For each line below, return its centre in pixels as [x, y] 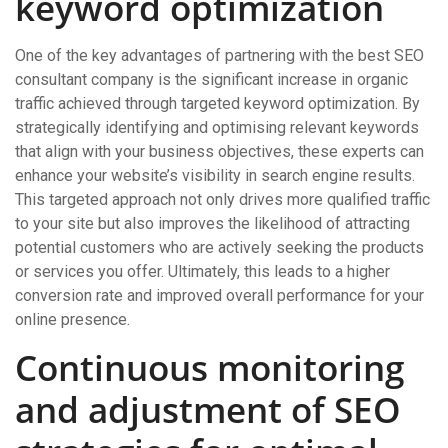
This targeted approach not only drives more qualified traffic [222, 199]
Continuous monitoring [209, 367]
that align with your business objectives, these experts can [219, 151]
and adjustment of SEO [208, 409]
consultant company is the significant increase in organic [211, 79]
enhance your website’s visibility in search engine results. [215, 175]
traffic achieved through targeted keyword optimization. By [217, 103]
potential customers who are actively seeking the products [219, 247]
